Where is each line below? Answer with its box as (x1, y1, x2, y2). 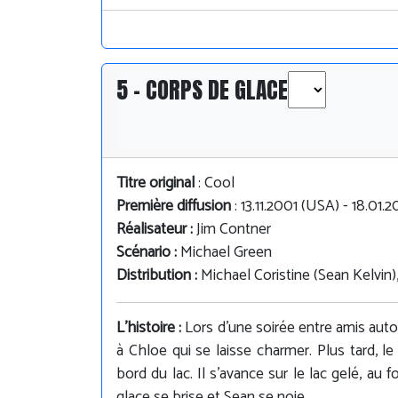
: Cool (195, 170, 235, 196)
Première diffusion (116, 193, 231, 219)
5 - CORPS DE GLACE (116, 72, 288, 107)
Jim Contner (196, 216, 271, 243)
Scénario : (116, 239, 180, 266)
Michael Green (180, 239, 272, 266)
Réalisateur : (116, 216, 196, 243)
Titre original (116, 170, 195, 196)
